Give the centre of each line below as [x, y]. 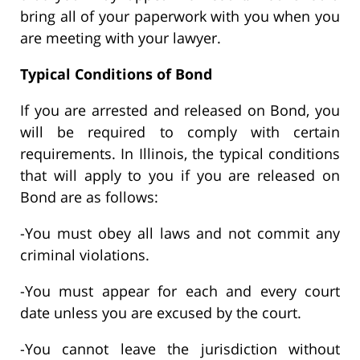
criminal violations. [85, 255]
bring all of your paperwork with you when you [180, 16]
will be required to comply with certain [180, 132]
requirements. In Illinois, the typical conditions [180, 154]
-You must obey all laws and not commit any [180, 233]
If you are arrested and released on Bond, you [180, 110]
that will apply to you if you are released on [180, 176]
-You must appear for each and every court [180, 291]
